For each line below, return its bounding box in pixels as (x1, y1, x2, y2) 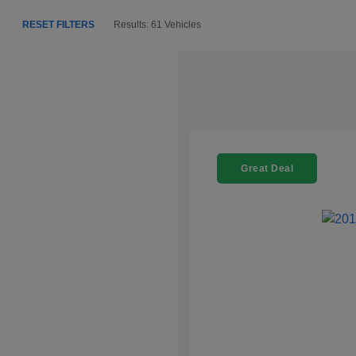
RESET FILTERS (22, 19, 95, 31)
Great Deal (241, 163, 293, 175)
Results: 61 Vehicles (114, 19, 202, 31)
